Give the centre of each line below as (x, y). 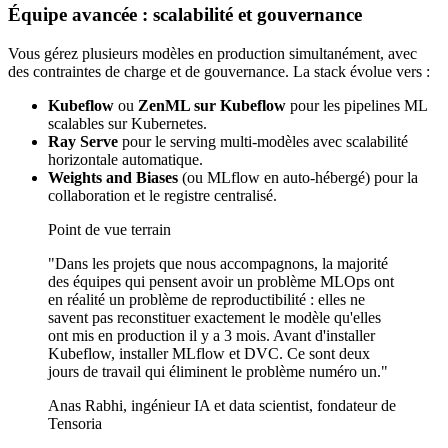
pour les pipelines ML (356, 106)
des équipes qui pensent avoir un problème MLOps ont (221, 282)
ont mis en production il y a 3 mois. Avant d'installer (211, 336)
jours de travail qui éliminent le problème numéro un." (218, 372)
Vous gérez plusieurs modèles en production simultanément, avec (212, 54)
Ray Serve (83, 142)
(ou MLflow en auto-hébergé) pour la (298, 178)
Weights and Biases (113, 178)
